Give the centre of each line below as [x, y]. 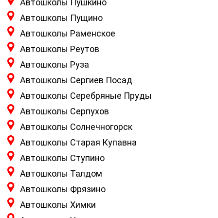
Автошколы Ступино [62, 158]
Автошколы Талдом [61, 174]
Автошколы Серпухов [64, 111]
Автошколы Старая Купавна [78, 143]
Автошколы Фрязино [63, 189]
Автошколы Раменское [68, 34]
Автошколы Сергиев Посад [76, 80]
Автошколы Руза [54, 65]
